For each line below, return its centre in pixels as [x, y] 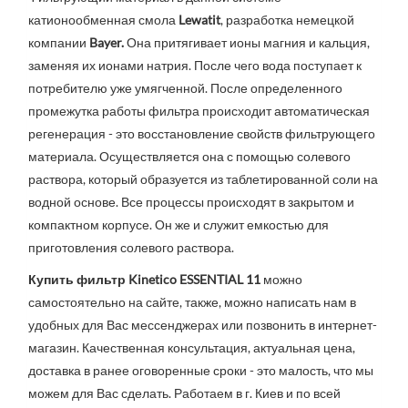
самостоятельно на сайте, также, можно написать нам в [192, 302]
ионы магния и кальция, [300, 43]
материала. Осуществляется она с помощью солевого [189, 157]
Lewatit [199, 20]
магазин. [55, 348]
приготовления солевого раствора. [131, 248]
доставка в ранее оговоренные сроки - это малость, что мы [201, 371]
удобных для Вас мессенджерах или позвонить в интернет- [203, 325]
